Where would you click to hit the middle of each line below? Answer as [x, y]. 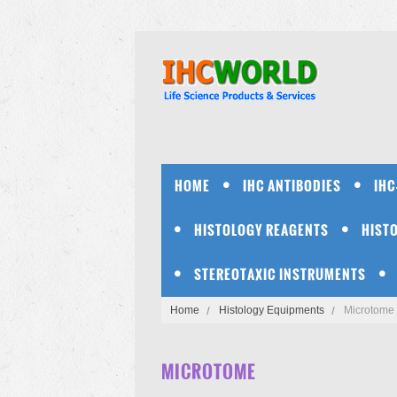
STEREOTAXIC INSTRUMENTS [280, 274]
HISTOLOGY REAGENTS [261, 230]
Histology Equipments [272, 310]
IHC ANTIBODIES [292, 186]
